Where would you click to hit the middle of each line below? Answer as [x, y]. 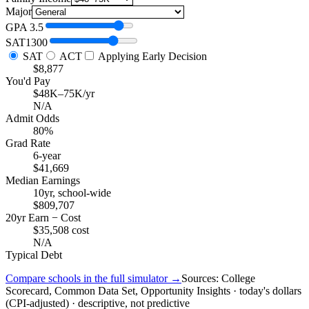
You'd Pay [28, 81]
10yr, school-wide [72, 193]
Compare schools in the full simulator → [93, 279]
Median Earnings [43, 181]
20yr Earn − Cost [43, 218]
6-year [47, 156]
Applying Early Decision [151, 57]
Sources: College [218, 279]
